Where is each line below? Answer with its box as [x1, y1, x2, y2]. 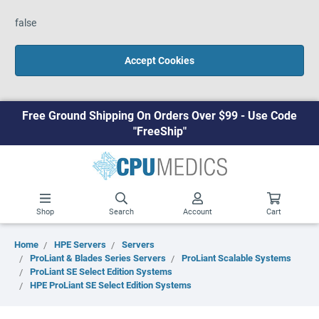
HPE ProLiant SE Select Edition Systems [30, 278, 192, 291]
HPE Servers [54, 238, 106, 251]
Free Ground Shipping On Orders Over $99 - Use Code [22, 108, 297, 122]
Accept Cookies [125, 53, 194, 67]
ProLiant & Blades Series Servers [30, 251, 166, 264]
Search [109, 206, 134, 216]
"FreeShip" [132, 123, 187, 138]
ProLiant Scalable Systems [182, 251, 291, 264]
